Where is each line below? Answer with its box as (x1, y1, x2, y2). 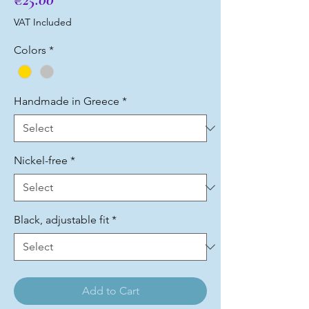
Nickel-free (14, 154, 68, 168)
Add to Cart (81, 284, 139, 298)
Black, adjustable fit (14, 213, 109, 227)
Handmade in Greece (14, 94, 119, 108)
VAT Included (14, 15, 72, 28)
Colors (14, 43, 46, 57)
